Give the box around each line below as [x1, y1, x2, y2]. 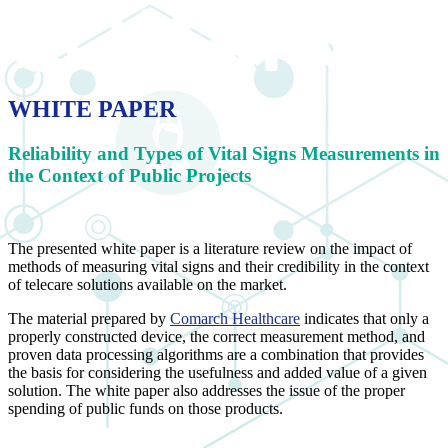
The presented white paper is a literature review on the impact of [8, 239, 412, 257]
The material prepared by [8, 309, 170, 327]
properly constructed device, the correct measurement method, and [8, 327, 425, 345]
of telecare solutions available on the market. [8, 275, 287, 293]
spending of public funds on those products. [8, 399, 283, 417]
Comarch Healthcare [170, 309, 300, 327]
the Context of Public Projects [8, 164, 256, 186]
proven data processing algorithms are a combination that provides [8, 345, 424, 363]
